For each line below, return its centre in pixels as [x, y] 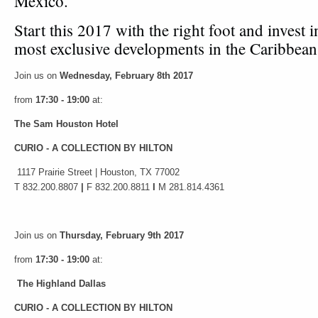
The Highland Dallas [61, 283]
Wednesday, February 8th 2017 [126, 76]
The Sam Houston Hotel [66, 124]
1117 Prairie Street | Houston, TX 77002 [97, 172]
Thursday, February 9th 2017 [122, 235]
